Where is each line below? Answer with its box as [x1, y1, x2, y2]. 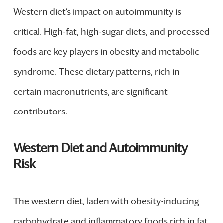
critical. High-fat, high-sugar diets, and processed [13, 26, 210, 37]
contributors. [13, 106, 67, 117]
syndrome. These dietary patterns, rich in [13, 66, 180, 77]
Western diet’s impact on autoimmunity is [13, 6, 181, 17]
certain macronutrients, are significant [13, 86, 168, 97]
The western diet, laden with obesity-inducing [13, 195, 199, 207]
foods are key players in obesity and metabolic [13, 46, 199, 57]
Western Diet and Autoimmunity [13, 140, 188, 156]
